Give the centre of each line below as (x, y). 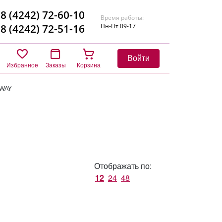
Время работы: (122, 18)
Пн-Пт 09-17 (118, 26)
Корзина (88, 65)
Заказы (55, 65)
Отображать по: (123, 166)
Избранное (23, 65)
